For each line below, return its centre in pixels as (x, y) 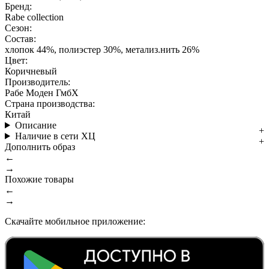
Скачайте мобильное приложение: (75, 221)
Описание (35, 125)
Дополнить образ (40, 147)
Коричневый (31, 71)
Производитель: (38, 82)
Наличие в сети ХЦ (55, 136)
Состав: (20, 38)
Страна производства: (50, 103)
